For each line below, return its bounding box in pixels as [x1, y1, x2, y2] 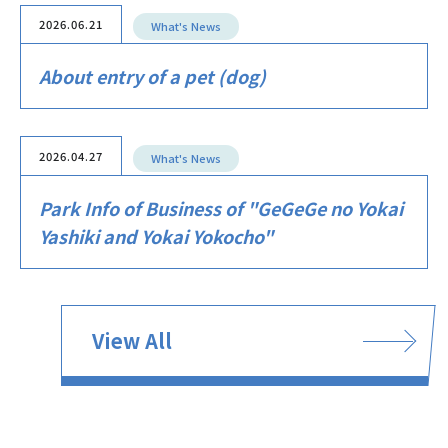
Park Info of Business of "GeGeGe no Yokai [38, 194, 403, 221]
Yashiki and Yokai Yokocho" [38, 222, 273, 249]
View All [91, 325, 172, 355]
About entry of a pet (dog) [38, 63, 266, 90]
